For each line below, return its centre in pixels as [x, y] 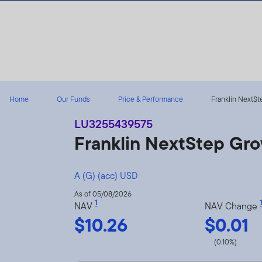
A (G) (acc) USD [106, 175]
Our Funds [73, 99]
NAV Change [232, 206]
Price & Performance [151, 99]
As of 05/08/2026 [103, 194]
